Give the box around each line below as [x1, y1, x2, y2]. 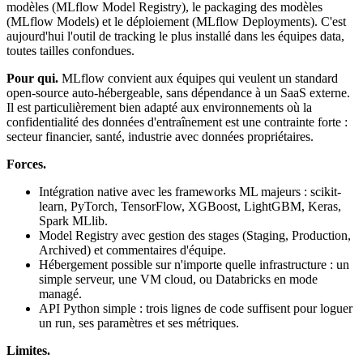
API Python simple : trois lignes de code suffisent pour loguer [39, 301, 352, 316]
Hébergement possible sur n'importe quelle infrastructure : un [39, 258, 349, 272]
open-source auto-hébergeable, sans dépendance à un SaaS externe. [6, 86, 350, 100]
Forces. [6, 157, 46, 172]
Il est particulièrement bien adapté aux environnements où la [6, 100, 312, 115]
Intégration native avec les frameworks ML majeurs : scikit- [39, 185, 341, 199]
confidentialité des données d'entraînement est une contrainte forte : [6, 115, 348, 130]
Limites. [6, 344, 50, 358]
